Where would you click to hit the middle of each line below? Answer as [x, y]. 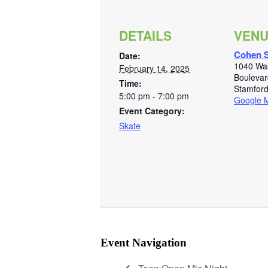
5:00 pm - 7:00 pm [154, 96]
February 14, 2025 [154, 68]
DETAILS [145, 35]
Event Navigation [144, 242]
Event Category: [152, 111]
